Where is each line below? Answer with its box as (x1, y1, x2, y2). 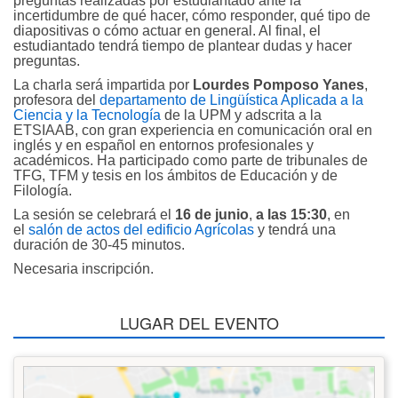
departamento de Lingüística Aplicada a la (99, 92, 363, 107)
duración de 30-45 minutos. (13, 236, 185, 252)
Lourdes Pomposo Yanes (193, 76, 364, 92)
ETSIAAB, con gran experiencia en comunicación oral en (13, 122, 372, 138)
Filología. (13, 182, 72, 198)
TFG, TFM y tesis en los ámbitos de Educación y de (13, 167, 338, 183)
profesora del (13, 92, 99, 107)
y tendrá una (254, 221, 336, 237)
